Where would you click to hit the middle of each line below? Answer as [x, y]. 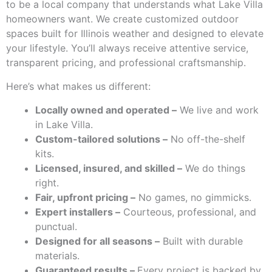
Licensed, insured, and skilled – [109, 168]
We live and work [218, 110]
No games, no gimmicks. [193, 198]
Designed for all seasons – [97, 241]
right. [47, 183]
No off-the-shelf [206, 139]
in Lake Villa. [64, 125]
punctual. [56, 227]
